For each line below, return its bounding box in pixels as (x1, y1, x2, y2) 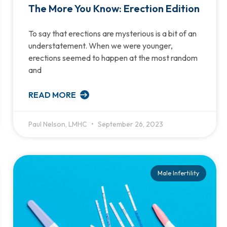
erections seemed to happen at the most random (28, 52, 198, 63)
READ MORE (28, 89, 78, 100)
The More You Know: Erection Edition (28, 2, 200, 15)
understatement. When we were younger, (28, 40, 173, 51)
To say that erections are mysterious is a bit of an (28, 28, 197, 39)
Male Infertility (157, 169, 199, 177)
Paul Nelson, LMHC (28, 119, 89, 129)
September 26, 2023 (96, 119, 163, 129)
